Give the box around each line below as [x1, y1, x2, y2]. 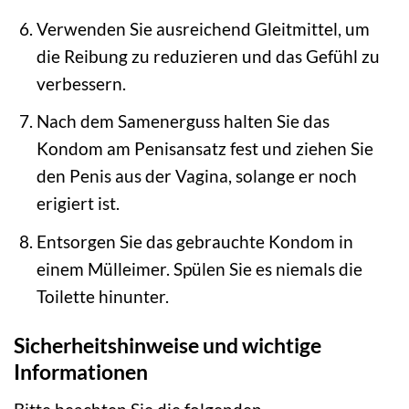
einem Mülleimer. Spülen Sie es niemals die [36, 257, 362, 279]
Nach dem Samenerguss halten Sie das [36, 110, 330, 132]
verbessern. [36, 72, 126, 94]
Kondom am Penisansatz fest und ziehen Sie [36, 138, 373, 160]
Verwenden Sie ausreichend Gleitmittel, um [36, 17, 370, 39]
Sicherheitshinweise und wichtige [14, 332, 321, 359]
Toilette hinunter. [36, 285, 169, 307]
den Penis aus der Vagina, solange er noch [36, 165, 357, 187]
